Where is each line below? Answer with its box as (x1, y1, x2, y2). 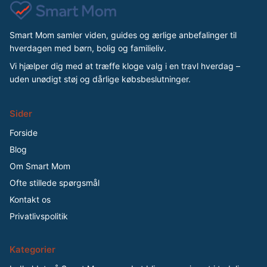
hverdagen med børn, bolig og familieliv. (10, 42, 166, 53)
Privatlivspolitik (10, 210, 68, 221)
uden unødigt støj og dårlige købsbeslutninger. (10, 73, 191, 84)
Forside (10, 127, 38, 138)
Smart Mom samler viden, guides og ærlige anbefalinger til (10, 29, 237, 40)
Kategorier (10, 243, 55, 255)
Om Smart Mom (10, 160, 70, 171)
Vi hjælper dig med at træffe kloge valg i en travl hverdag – (10, 60, 240, 71)
